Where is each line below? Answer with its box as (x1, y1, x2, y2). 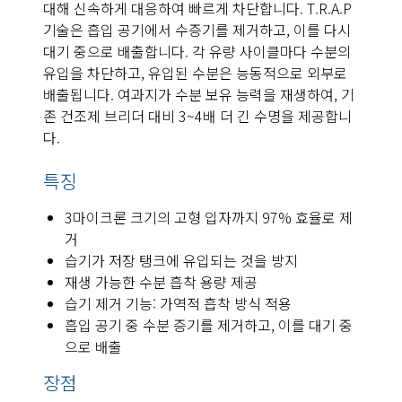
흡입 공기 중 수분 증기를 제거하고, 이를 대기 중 (65, 313, 353, 336)
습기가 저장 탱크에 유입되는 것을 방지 (65, 249, 298, 271)
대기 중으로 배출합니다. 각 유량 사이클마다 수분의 (43, 39, 351, 62)
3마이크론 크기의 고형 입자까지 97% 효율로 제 (65, 205, 353, 228)
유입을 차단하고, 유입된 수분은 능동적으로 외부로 (43, 61, 347, 83)
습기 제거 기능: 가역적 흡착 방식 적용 (65, 292, 292, 314)
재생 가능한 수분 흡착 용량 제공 (65, 270, 258, 293)
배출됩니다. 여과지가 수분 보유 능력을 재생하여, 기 (43, 83, 354, 105)
